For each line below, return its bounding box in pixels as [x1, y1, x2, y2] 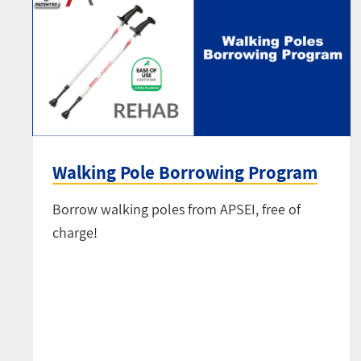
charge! [52, 222, 98, 242]
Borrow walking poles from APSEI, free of [52, 199, 301, 218]
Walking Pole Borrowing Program [52, 160, 317, 185]
